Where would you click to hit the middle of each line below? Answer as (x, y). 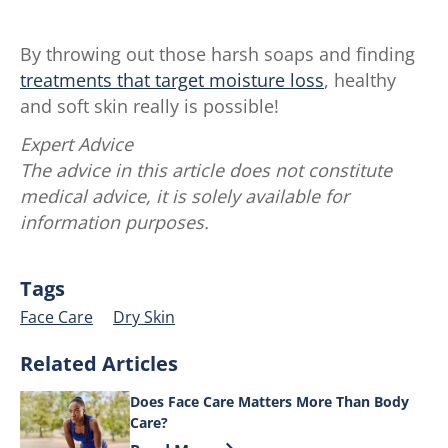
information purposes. (114, 221)
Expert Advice (76, 143)
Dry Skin (144, 316)
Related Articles (99, 363)
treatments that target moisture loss (172, 79)
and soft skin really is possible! (149, 105)
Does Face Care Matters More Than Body (269, 401)
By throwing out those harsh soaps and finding (217, 53)
